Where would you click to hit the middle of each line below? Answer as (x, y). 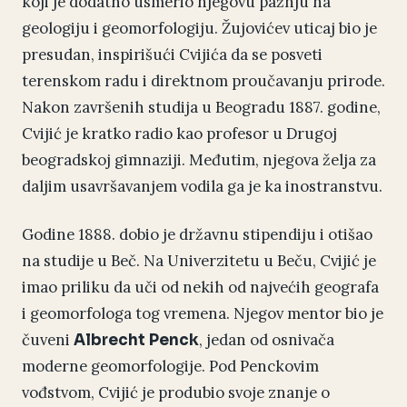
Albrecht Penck (136, 341)
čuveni (48, 340)
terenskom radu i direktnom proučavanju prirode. (203, 81)
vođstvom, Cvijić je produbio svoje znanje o (176, 393)
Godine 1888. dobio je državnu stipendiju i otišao (197, 235)
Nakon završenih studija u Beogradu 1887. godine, (201, 108)
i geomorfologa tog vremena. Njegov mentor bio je (203, 314)
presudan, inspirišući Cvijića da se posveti (172, 55)
